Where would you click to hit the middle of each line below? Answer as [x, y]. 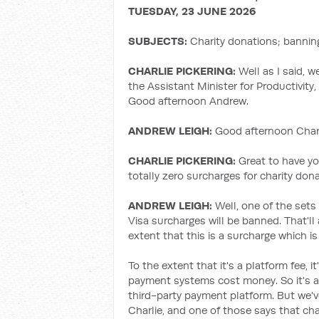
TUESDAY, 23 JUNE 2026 [192, 11]
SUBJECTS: [159, 41]
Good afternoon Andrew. [188, 101]
